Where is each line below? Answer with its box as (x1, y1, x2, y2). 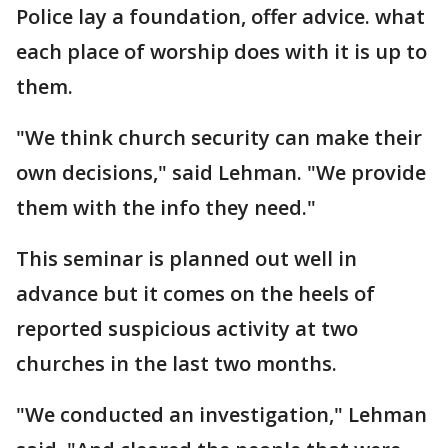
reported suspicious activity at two (16, 315, 358, 342)
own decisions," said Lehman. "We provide (16, 159, 426, 186)
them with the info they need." (16, 194, 316, 221)
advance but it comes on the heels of (16, 280, 375, 307)
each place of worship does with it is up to (16, 38, 427, 65)
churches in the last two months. (16, 350, 337, 377)
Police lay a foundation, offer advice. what (16, 3, 425, 30)
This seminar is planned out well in (16, 245, 357, 272)
